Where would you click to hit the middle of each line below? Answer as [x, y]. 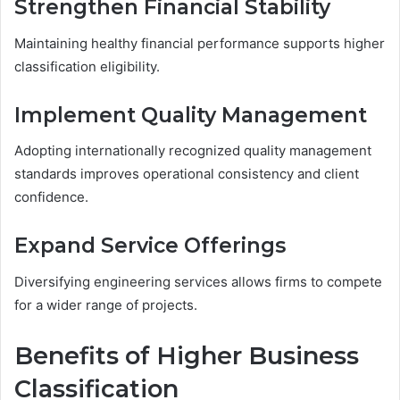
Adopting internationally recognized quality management [193, 151]
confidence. [51, 197]
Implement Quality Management [191, 115]
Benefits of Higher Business [187, 355]
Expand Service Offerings [150, 246]
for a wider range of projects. [106, 304]
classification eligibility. [87, 66]
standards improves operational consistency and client [187, 174]
